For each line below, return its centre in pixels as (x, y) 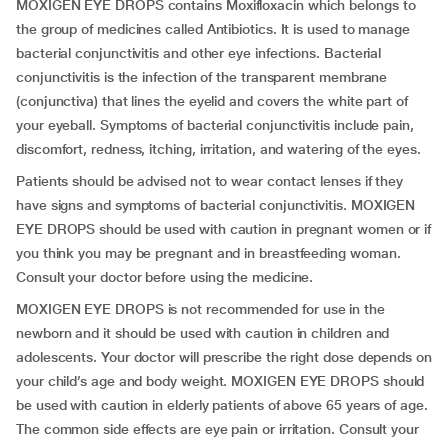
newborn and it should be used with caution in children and (203, 333)
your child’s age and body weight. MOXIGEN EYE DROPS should (220, 381)
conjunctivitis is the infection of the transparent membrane (202, 77)
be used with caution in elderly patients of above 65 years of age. (222, 405)
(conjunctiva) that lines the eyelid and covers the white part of (212, 101)
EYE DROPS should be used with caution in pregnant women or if (224, 229)
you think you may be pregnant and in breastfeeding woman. (208, 253)
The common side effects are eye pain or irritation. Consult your (217, 429)
